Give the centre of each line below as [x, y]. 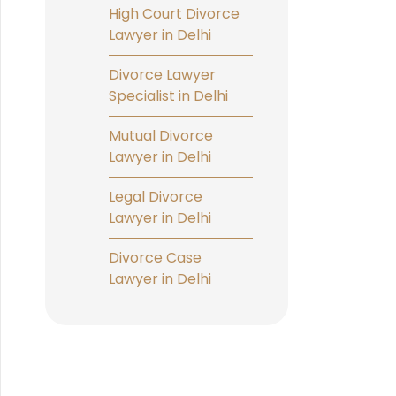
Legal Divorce [156, 196]
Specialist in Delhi [168, 95]
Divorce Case [155, 257]
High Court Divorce [174, 13]
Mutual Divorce [161, 135]
